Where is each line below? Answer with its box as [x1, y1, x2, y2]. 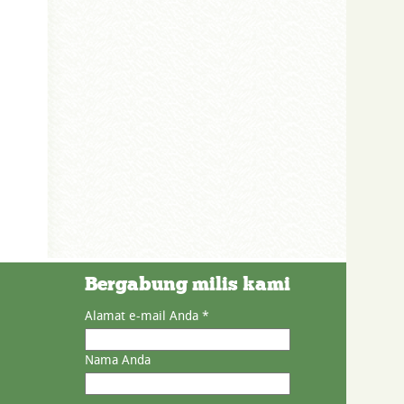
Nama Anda [85, 351, 151, 369]
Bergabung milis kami [85, 272, 290, 297]
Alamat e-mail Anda [85, 307, 202, 325]
